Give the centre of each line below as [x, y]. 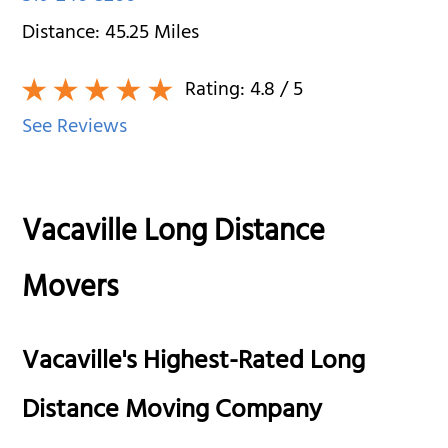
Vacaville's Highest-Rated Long [194, 363]
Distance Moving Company [172, 412]
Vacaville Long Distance [174, 234]
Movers [70, 290]
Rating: [215, 91]
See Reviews [75, 128]
